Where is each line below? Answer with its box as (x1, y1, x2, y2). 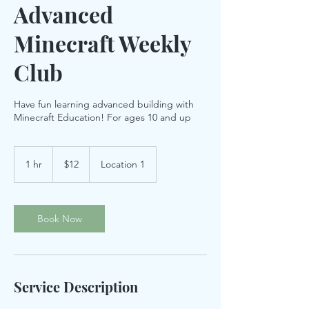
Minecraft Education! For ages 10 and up (14, 111, 191, 123)
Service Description (14, 277, 138, 296)
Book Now (37, 212, 82, 225)
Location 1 (101, 158, 145, 170)
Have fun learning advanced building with (14, 98, 194, 110)
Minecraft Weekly (14, 28, 191, 58)
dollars (53, 162, 74, 170)
